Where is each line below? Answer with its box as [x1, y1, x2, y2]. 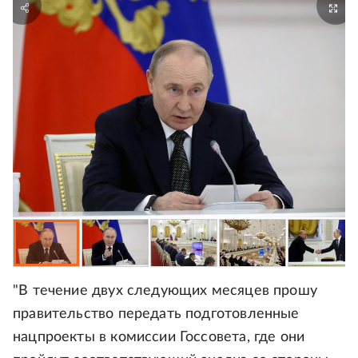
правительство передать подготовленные [13, 307, 300, 322]
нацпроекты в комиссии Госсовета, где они [13, 330, 305, 345]
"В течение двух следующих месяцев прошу [13, 284, 318, 299]
